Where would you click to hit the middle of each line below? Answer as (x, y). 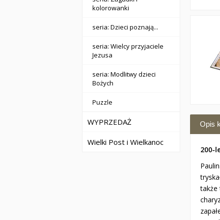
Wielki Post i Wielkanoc (125, 142)
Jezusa (102, 55)
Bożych (103, 83)
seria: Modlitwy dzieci (124, 74)
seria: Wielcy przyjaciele (128, 46)
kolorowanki (111, 8)
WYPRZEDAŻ (110, 122)
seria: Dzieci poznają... (125, 27)
